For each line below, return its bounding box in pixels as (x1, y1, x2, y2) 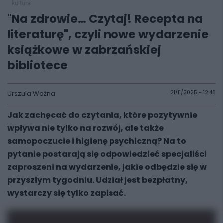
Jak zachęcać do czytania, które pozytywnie (7, 110, 197, 121)
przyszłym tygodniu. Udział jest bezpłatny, (7, 174, 188, 186)
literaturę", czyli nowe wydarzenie (7, 26, 209, 42)
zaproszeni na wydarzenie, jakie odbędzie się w (7, 161, 207, 173)
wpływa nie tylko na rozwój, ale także (7, 122, 164, 134)
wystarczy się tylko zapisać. (7, 187, 126, 199)
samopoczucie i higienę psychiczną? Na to (7, 135, 186, 147)
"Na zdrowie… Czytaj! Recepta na (7, 11, 203, 27)
